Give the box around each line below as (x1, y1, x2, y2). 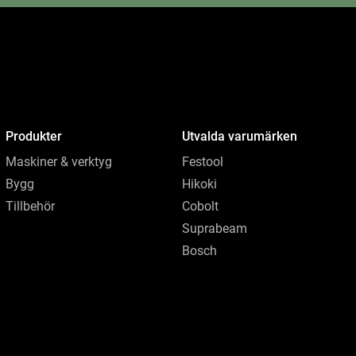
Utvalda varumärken (182, 129, 298, 145)
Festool (182, 154, 224, 170)
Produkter (6, 129, 63, 145)
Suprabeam (182, 221, 248, 237)
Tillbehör (6, 199, 56, 215)
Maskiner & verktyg (6, 154, 113, 170)
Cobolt (182, 199, 219, 215)
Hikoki (182, 176, 218, 192)
